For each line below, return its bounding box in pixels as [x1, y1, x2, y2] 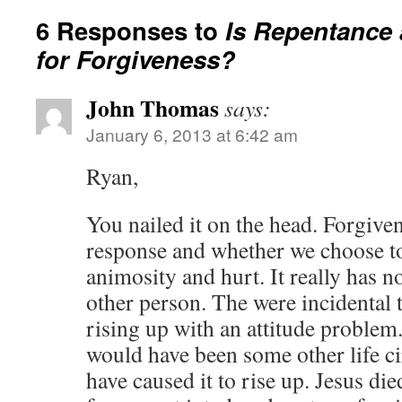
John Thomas [86, 91, 219, 125]
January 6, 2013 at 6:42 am [86, 122, 298, 146]
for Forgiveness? [36, 41, 235, 76]
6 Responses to [36, 13, 225, 48]
